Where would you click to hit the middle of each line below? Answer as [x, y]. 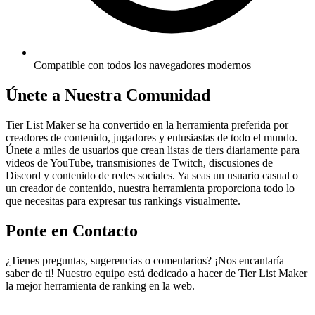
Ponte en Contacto [72, 230]
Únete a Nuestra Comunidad [108, 95]
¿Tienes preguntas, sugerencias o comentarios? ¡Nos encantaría [145, 260]
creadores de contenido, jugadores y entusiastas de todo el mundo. [152, 137]
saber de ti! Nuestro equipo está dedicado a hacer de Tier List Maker [156, 273]
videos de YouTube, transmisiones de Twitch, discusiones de [139, 162]
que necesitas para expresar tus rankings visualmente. [123, 200]
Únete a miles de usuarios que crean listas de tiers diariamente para [153, 150]
